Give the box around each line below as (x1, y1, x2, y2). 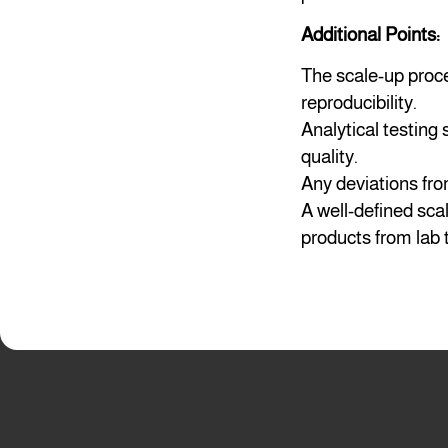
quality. (301, 145, 359, 167)
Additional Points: (301, 23, 441, 45)
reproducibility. (301, 91, 418, 113)
